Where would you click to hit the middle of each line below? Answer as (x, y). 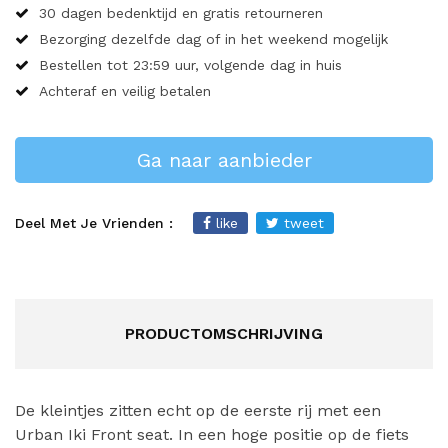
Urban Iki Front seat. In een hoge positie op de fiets (212, 434)
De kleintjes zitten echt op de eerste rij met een (198, 410)
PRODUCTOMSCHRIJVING (224, 333)
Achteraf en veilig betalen (125, 91)
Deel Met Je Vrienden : (94, 223)
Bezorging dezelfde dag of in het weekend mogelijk (213, 39)
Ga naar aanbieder (224, 160)
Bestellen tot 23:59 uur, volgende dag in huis (190, 65)
